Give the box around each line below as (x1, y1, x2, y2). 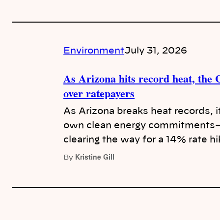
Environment (63, 46, 125, 55)
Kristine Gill (75, 151, 115, 162)
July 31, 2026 (124, 46, 188, 55)
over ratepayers (63, 84, 135, 101)
